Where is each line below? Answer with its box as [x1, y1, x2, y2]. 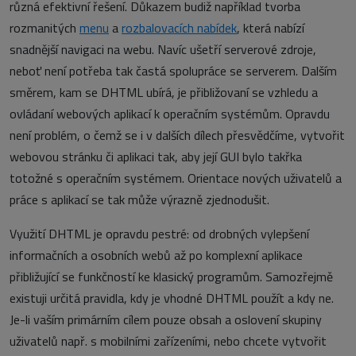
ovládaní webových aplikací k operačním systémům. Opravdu [10, 104, 330, 123]
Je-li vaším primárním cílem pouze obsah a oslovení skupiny [10, 310, 322, 329]
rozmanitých [10, 18, 79, 37]
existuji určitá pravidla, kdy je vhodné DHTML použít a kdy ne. [10, 288, 334, 308]
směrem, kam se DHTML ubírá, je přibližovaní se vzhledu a [10, 83, 318, 102]
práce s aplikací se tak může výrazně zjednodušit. [10, 190, 269, 209]
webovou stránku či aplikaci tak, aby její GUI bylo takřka [10, 147, 302, 166]
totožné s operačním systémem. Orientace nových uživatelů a [10, 168, 342, 188]
